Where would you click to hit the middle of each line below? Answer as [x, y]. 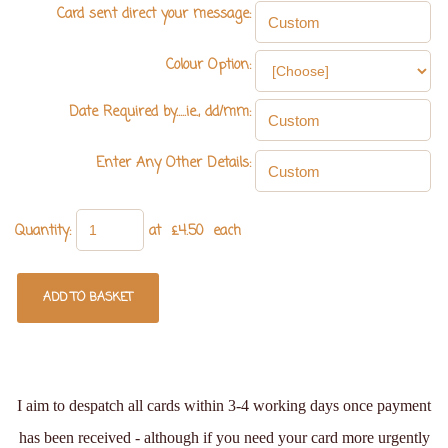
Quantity [42, 232]
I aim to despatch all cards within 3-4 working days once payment [224, 406]
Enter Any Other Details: [173, 164]
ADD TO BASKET [88, 298]
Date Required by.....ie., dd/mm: [160, 113]
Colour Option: [208, 66]
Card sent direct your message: [154, 15]
